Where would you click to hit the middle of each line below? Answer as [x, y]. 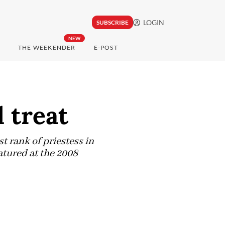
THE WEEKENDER [47, 48]
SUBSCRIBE [112, 23]
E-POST [106, 48]
